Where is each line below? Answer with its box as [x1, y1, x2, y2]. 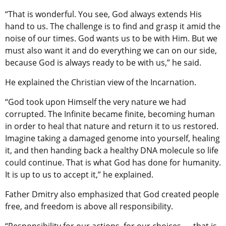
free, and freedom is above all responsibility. [5, 201, 175, 212]
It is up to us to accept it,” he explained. [5, 169, 155, 181]
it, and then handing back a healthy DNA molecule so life [5, 145, 218, 156]
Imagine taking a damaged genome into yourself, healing [5, 133, 220, 144]
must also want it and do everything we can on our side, [5, 45, 217, 56]
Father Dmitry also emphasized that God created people [5, 189, 219, 200]
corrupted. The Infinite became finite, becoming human [5, 108, 215, 120]
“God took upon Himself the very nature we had [5, 96, 186, 108]
